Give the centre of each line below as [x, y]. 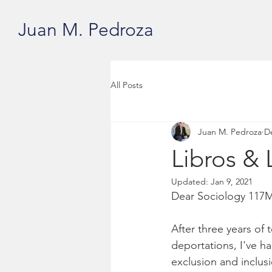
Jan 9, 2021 [232, 182]
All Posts [127, 85]
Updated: [191, 182]
